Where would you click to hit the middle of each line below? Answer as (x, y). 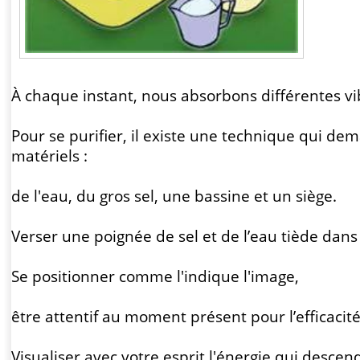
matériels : (49, 155)
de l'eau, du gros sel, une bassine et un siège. (174, 196)
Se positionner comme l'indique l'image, (155, 276)
